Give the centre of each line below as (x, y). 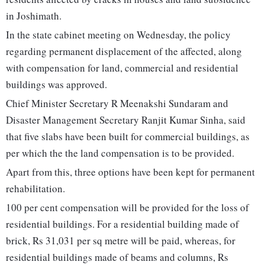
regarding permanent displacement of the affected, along (124, 51)
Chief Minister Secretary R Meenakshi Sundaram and (117, 104)
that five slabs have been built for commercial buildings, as (128, 137)
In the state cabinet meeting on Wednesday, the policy (118, 35)
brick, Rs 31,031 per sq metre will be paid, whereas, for (121, 241)
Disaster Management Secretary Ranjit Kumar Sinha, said (126, 120)
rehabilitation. (35, 189)
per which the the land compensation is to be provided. (120, 153)
